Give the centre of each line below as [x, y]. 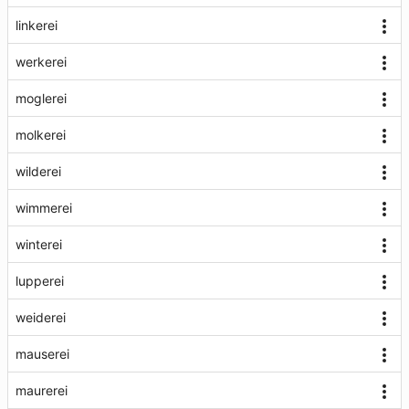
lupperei [40, 281]
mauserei [42, 354]
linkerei [37, 25]
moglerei [41, 98]
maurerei [42, 390]
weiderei [41, 317]
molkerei [41, 135]
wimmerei [44, 208]
